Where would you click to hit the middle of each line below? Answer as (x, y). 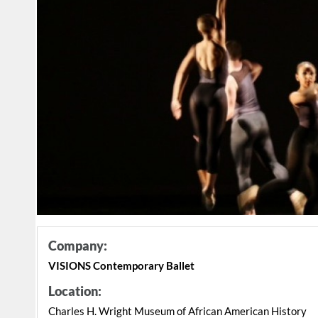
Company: (78, 246)
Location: (75, 291)
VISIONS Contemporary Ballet (121, 266)
